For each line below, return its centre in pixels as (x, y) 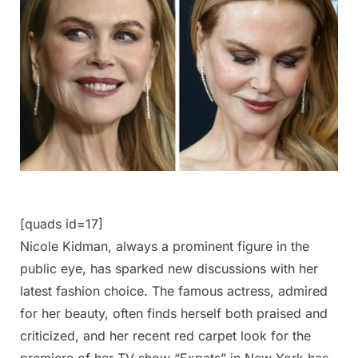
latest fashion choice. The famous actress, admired (174, 290)
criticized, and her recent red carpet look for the (165, 335)
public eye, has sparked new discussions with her (169, 268)
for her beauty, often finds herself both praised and (174, 313)
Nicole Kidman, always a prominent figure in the (165, 246)
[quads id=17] (62, 223)
